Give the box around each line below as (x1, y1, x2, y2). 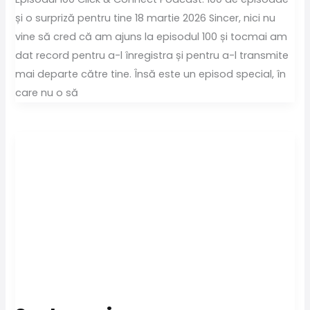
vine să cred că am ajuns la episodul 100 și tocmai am (15, 29, 288, 44)
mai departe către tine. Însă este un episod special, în (15, 66, 286, 81)
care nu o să (15, 85, 79, 100)
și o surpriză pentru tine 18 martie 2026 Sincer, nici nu (15, 10, 276, 25)
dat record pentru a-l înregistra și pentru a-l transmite (15, 48, 289, 62)
